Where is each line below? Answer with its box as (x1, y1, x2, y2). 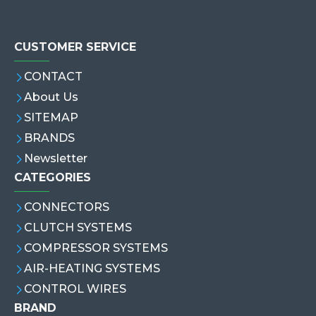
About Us (24, 90, 78, 104)
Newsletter (24, 152, 87, 165)
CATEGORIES (14, 171, 91, 184)
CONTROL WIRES (24, 282, 126, 296)
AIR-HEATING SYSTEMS (24, 262, 160, 275)
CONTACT (24, 70, 83, 83)
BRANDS (24, 131, 75, 145)
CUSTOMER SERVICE (14, 40, 136, 54)
